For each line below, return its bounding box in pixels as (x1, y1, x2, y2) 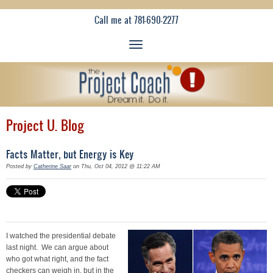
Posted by (6, 163, 34, 170)
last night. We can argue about (6, 243, 108, 251)
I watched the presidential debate (6, 231, 116, 239)
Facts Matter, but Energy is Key (6, 147, 134, 161)
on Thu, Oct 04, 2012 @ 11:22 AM (71, 163, 160, 170)
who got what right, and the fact (6, 254, 108, 263)
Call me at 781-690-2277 (94, 13, 179, 26)
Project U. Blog (6, 116, 84, 135)
